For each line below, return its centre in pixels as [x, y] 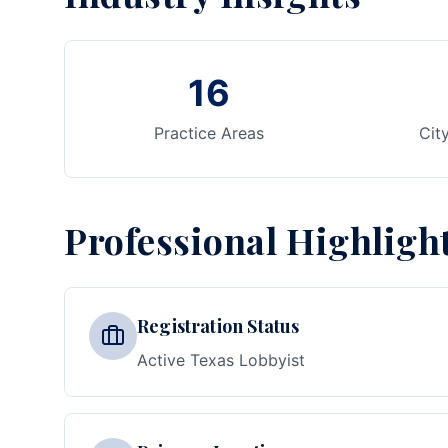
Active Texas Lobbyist [221, 360]
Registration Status [218, 326]
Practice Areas [208, 133]
